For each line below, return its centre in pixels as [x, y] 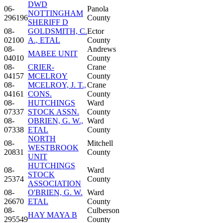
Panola [98, 8]
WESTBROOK [53, 147]
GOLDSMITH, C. [57, 31]
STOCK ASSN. [54, 111]
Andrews [102, 49]
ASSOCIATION [55, 183]
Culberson [103, 210]
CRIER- [41, 67]
